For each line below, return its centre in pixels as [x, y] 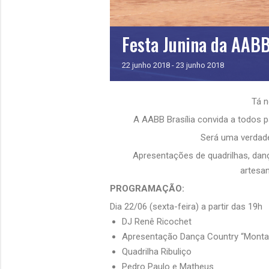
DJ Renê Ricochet [157, 222]
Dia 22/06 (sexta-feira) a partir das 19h [186, 207]
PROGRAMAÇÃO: [147, 189]
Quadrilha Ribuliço [157, 252]
